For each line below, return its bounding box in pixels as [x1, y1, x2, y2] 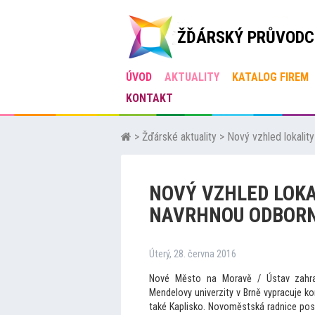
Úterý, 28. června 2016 [149, 248, 236, 260]
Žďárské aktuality [142, 130, 217, 143]
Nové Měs [149, 273, 192, 285]
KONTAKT [126, 91, 173, 105]
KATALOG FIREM [232, 70, 309, 84]
